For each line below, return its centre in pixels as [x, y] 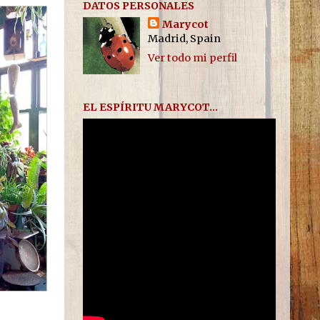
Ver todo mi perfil [192, 57]
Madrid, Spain [184, 38]
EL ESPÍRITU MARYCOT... [150, 107]
